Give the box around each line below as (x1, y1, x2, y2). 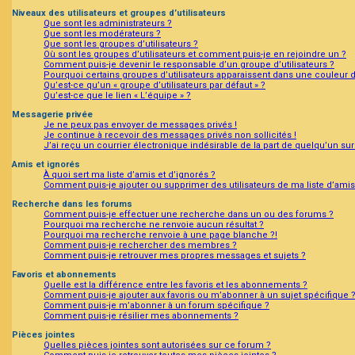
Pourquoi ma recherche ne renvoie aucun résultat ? (44, 219, 264, 231)
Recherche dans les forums (12, 199, 132, 210)
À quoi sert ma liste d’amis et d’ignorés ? (44, 170, 216, 181)
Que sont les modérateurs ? (44, 29, 161, 40)
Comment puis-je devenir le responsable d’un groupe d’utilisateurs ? (44, 59, 334, 71)
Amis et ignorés (12, 159, 80, 170)
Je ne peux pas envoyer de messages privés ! (44, 120, 237, 131)
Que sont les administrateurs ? (44, 18, 172, 29)
